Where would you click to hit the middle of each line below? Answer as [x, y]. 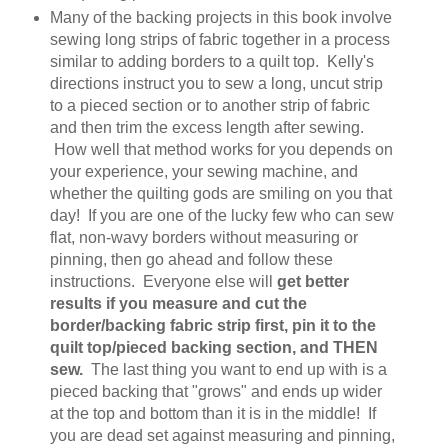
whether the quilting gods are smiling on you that [220, 194]
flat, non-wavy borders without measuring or [203, 238]
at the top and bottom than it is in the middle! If [212, 414]
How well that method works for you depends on [221, 150]
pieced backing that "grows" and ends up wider [215, 392]
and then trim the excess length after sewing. [206, 128]
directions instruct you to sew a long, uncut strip [216, 84]
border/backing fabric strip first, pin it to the [212, 326]
